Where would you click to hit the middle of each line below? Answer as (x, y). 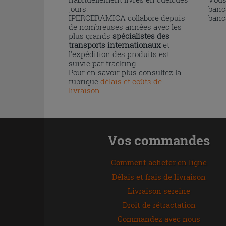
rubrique (84, 81)
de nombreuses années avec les (125, 27)
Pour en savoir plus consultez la (125, 72)
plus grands (91, 36)
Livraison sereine (159, 191)
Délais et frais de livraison (159, 177)
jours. (78, 9)
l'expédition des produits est (119, 54)
